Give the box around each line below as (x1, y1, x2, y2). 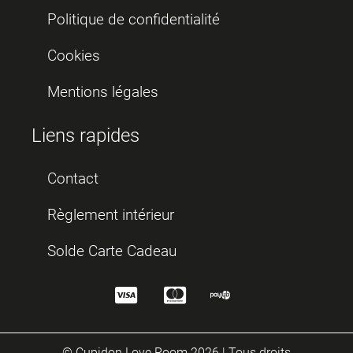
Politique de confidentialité (47, 9, 220, 28)
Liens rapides (32, 124, 139, 147)
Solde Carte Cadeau (47, 241, 176, 260)
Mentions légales (47, 82, 158, 101)
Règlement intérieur (47, 205, 174, 224)
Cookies (47, 46, 100, 65)
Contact (47, 169, 98, 188)
